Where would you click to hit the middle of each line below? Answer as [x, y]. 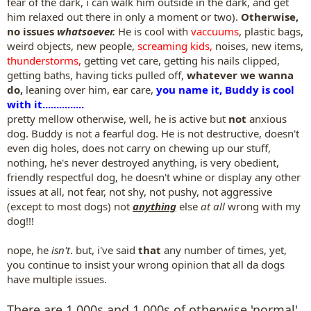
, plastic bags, [271, 31]
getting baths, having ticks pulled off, [97, 75]
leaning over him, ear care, [90, 89]
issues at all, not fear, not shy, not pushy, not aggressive [140, 191]
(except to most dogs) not [70, 206]
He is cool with [153, 31]
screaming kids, [175, 45]
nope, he [28, 250]
